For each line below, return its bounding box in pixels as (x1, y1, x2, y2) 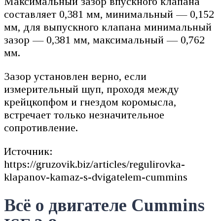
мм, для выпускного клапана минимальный (4, 21, 212, 34)
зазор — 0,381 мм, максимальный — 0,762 (4, 34, 205, 46)
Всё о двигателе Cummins (4, 195, 205, 215)
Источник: (4, 145, 53, 158)
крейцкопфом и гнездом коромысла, (4, 96, 176, 109)
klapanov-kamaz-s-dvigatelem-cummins (4, 171, 187, 184)
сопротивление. (4, 121, 78, 134)
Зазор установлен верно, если (4, 70, 147, 83)
